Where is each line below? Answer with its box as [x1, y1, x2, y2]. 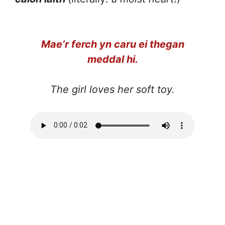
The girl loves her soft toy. [50, 83, 175, 95]
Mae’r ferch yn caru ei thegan [41, 38, 184, 50]
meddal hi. [87, 53, 138, 65]
